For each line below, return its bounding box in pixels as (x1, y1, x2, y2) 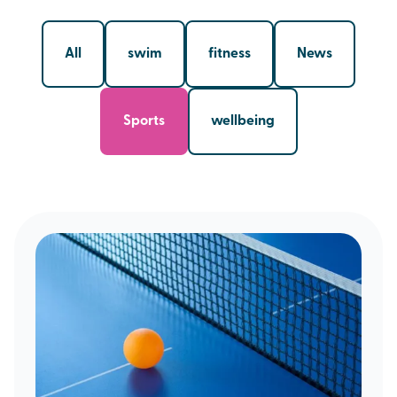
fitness (208, 47, 251, 61)
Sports (122, 114, 165, 128)
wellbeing (210, 114, 275, 128)
